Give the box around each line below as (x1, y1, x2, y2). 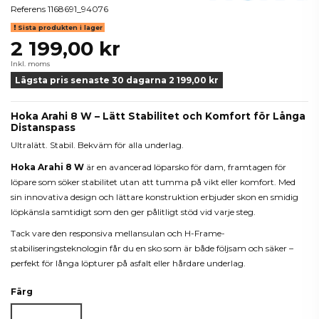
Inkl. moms (11, 59, 50, 68)
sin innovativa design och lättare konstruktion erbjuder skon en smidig (11, 191, 298, 202)
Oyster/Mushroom (46, 305, 122, 317)
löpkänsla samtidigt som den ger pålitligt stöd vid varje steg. (11, 206, 256, 217)
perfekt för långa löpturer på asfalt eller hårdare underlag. (11, 258, 246, 269)
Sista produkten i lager (15, 23, 103, 32)
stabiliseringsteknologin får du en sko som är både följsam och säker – (11, 243, 293, 254)
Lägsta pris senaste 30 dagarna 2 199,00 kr (15, 74, 219, 85)
